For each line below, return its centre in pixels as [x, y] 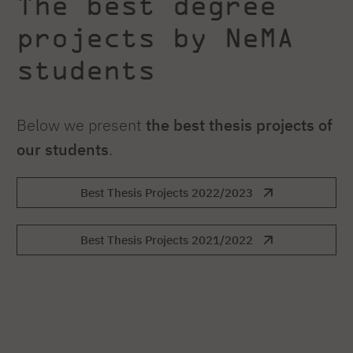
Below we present [81, 125]
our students [63, 150]
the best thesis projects [230, 125]
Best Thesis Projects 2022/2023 [167, 193]
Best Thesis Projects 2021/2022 [167, 240]
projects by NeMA [155, 37]
